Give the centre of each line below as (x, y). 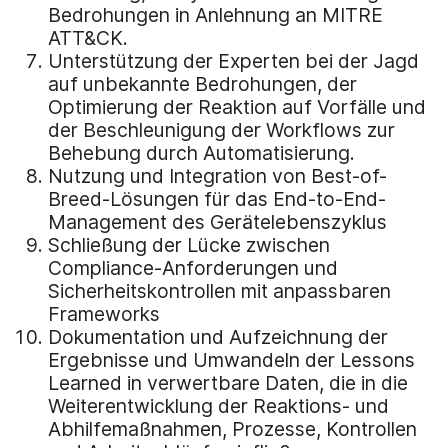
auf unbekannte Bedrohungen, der (202, 83)
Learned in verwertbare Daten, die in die (228, 382)
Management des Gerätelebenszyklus (217, 221)
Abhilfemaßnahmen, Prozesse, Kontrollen (232, 428)
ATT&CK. (88, 37)
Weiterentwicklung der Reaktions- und (218, 405)
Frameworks (104, 313)
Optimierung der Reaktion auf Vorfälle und (237, 106)
